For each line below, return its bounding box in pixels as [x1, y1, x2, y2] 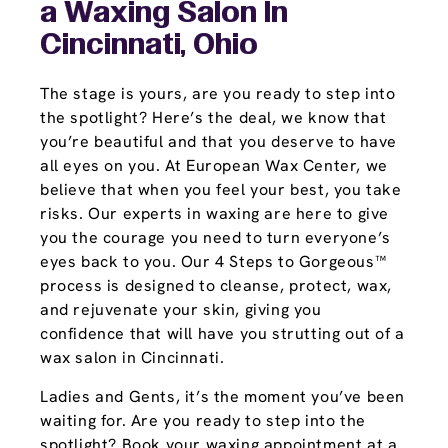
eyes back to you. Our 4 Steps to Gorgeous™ [40, 251, 387, 272]
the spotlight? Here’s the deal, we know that [40, 107, 387, 128]
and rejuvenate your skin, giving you [40, 299, 322, 320]
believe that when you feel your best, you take [40, 179, 402, 200]
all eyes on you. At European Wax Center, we [40, 155, 388, 176]
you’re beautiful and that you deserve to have [40, 131, 398, 152]
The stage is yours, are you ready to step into [40, 83, 396, 104]
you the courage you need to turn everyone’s [40, 227, 391, 248]
